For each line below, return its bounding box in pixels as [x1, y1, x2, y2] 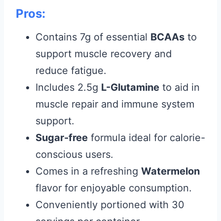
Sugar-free [36, 132, 88, 144]
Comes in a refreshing [36, 165, 141, 177]
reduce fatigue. [36, 65, 107, 76]
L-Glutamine [101, 81, 159, 93]
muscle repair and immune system [36, 98, 194, 110]
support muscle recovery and [36, 48, 172, 60]
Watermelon [141, 165, 200, 177]
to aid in [159, 81, 200, 93]
